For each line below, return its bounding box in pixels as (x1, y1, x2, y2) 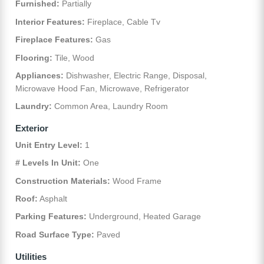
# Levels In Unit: (15, 158, 81, 168)
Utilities (15, 251, 47, 262)
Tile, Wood (52, 52, 94, 62)
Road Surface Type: (15, 229, 94, 239)
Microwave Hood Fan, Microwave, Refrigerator (15, 83, 189, 93)
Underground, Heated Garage (87, 212, 201, 222)
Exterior (15, 123, 48, 134)
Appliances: (15, 70, 64, 80)
